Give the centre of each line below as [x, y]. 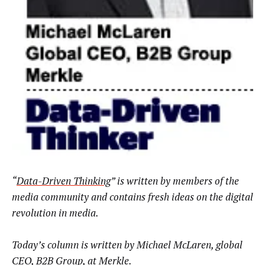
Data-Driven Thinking [64, 180]
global [229, 245]
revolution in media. [55, 212]
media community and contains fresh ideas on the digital [132, 196]
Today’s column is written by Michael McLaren [112, 245]
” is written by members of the [175, 180]
